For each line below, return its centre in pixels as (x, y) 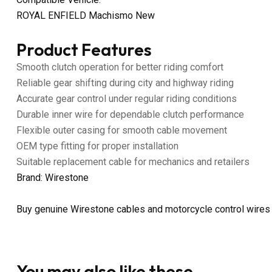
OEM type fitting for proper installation (97, 146)
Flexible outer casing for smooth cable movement (122, 130)
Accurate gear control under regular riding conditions (127, 98)
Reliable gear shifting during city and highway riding (125, 83)
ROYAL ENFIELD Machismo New (86, 15)
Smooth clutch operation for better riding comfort (120, 67)
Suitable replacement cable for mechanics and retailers (133, 161)
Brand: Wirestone (53, 177)
